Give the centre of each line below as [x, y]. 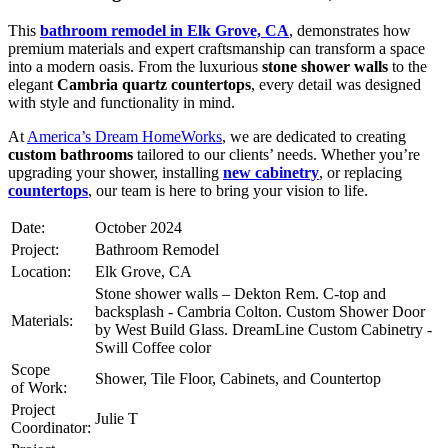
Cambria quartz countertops [154, 84]
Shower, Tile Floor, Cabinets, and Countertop [238, 378]
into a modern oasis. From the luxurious [135, 66]
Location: [41, 271]
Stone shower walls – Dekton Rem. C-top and [240, 293]
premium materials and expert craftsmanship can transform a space [216, 48]
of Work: [39, 387]
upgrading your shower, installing [115, 172]
